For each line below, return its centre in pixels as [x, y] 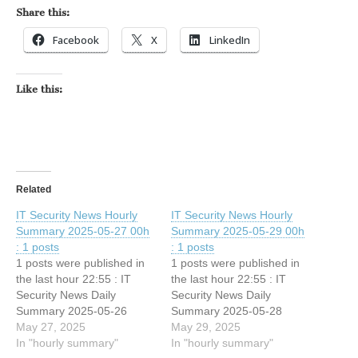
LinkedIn [230, 40]
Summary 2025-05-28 [227, 311]
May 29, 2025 [206, 327]
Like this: [39, 89]
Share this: [43, 12]
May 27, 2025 [51, 327]
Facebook [76, 40]
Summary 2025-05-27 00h [83, 231]
